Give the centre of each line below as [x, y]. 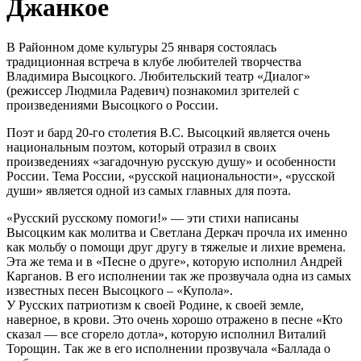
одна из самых [312, 276]
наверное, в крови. [60, 319]
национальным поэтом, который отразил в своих [141, 147]
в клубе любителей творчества [216, 61]
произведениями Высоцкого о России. [112, 105]
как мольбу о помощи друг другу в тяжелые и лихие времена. [176, 247]
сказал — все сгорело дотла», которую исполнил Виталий [166, 334]
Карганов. [34, 276]
